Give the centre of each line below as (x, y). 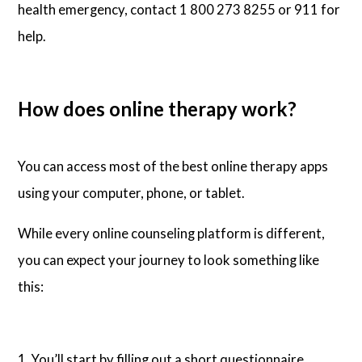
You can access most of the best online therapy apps (173, 166)
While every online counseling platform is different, (172, 233)
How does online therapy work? (158, 109)
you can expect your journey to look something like (169, 259)
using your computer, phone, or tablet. (132, 193)
